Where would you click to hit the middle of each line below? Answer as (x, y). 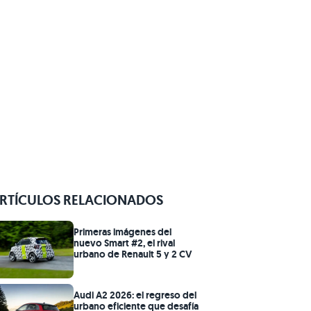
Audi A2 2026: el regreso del (135, 295)
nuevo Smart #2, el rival (124, 243)
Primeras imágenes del (123, 232)
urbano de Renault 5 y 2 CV (133, 254)
